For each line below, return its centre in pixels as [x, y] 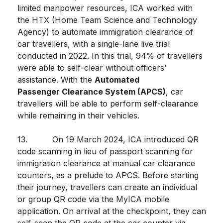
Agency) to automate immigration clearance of [105, 32]
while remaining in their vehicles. [80, 116]
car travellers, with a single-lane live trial [94, 44]
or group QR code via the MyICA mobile [93, 199]
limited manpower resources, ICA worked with [105, 8]
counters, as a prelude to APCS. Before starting [108, 175]
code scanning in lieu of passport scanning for [105, 152]
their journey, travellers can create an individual [107, 187]
